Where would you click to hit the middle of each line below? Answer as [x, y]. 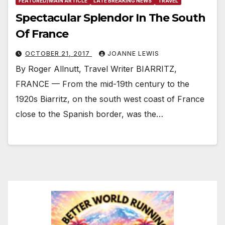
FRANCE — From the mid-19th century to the [102, 84]
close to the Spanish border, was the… [89, 114]
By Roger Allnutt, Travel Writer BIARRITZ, [96, 69]
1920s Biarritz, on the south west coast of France [110, 99]
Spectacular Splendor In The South [110, 18]
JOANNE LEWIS [133, 54]
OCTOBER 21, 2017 [59, 54]
